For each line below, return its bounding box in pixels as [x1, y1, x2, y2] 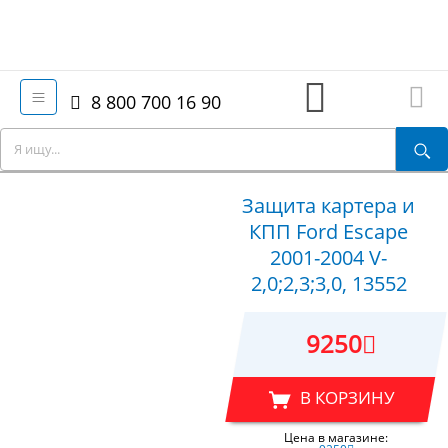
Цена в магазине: [284, 428, 388, 446]
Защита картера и [242, 192, 415, 219]
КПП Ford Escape [249, 218, 408, 245]
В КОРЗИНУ [299, 385, 395, 409]
